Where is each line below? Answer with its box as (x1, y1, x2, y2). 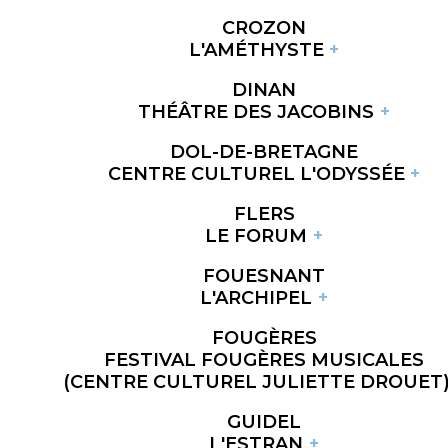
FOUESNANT (203, 264, 325, 287)
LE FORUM (205, 224, 308, 247)
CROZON (222, 16, 306, 39)
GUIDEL (227, 410, 301, 433)
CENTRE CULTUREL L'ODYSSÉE (107, 162, 405, 185)
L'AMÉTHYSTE (188, 38, 324, 61)
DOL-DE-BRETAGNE (170, 140, 358, 163)
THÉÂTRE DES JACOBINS (138, 100, 375, 123)
